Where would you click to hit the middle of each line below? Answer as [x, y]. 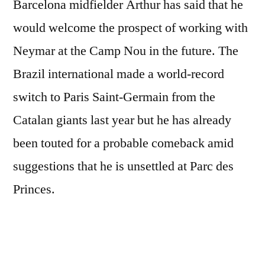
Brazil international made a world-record [119, 74]
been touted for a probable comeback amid [123, 143]
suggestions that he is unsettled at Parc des [123, 166]
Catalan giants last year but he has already [122, 120]
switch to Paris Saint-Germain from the [114, 97]
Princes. [34, 189]
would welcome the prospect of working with [130, 28]
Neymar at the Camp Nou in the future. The [126, 51]
